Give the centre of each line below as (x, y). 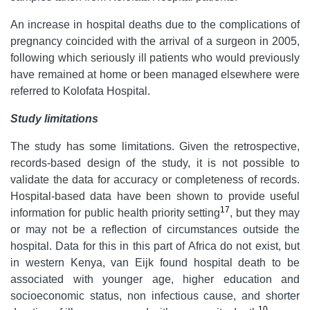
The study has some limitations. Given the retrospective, (155, 146)
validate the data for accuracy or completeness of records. (155, 179)
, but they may (265, 212)
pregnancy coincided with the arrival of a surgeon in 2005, (155, 41)
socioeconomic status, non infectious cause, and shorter (155, 295)
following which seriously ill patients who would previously (155, 57)
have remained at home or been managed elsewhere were (155, 74)
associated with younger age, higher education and (155, 279)
